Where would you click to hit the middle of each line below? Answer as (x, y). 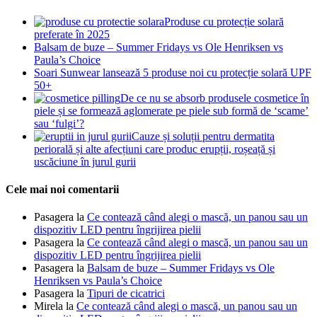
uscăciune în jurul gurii (85, 161)
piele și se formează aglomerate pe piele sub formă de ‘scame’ (171, 110)
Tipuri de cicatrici (126, 294)
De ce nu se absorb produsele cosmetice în (215, 98)
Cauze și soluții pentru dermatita (203, 136)
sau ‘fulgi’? (59, 123)
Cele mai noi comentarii (62, 189)
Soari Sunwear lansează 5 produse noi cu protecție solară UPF (173, 72)
